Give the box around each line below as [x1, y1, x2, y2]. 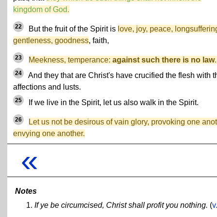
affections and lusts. [13, 83, 81, 91]
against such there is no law [112, 56, 215, 64]
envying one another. [13, 129, 85, 138]
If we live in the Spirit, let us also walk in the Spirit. [27, 98, 199, 107]
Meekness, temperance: [29, 56, 112, 64]
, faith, [89, 36, 109, 45]
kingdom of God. [13, 5, 69, 14]
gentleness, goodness [13, 36, 89, 45]
